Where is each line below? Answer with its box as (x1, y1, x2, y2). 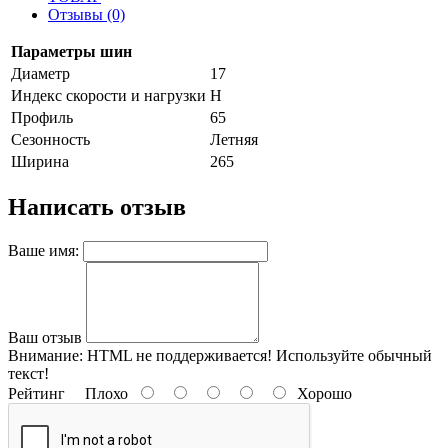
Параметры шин (11, 42, 132, 60)
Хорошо (289, 384, 352, 402)
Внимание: (8, 346, 83, 364)
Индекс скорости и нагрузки (11, 86, 206, 104)
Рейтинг (8, 384, 65, 402)
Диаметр (11, 64, 70, 82)
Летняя (210, 130, 258, 148)
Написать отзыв (8, 193, 186, 220)
